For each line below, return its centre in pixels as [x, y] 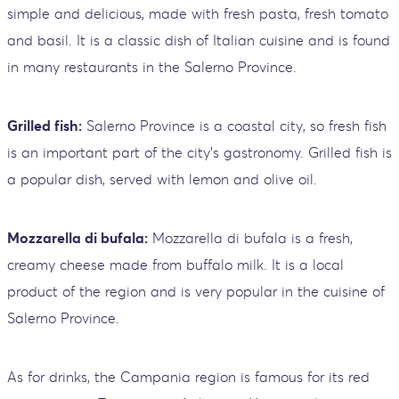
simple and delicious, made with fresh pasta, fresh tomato [198, 13]
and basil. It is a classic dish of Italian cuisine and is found [199, 40]
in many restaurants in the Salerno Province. [152, 67]
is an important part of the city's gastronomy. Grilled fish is [199, 152]
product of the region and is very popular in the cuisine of [196, 291]
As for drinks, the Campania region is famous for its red [188, 377]
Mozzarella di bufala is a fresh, [250, 238]
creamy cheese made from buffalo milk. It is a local [175, 265]
